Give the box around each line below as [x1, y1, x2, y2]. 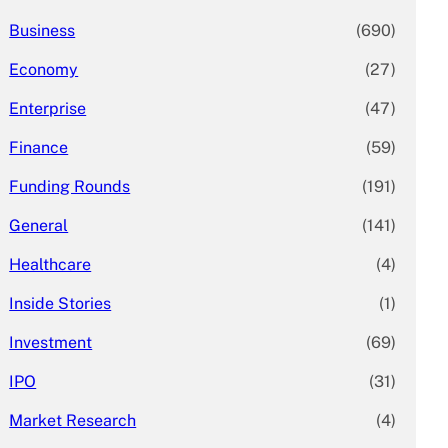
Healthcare [9, 254, 92, 274]
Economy [9, 59, 79, 79]
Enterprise [9, 98, 87, 118]
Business [9, 20, 76, 40]
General [9, 215, 69, 235]
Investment [9, 332, 93, 352]
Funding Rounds [9, 176, 131, 196]
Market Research [9, 410, 137, 430]
